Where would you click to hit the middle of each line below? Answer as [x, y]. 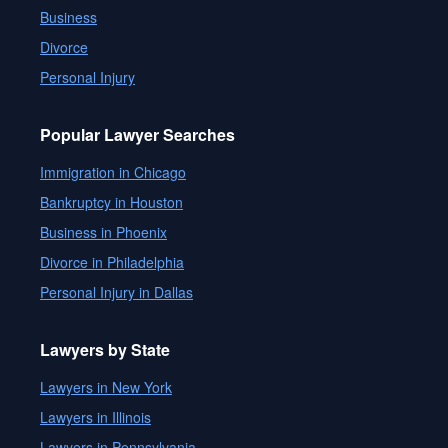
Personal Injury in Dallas [116, 292]
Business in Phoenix [103, 232]
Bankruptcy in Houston [111, 202]
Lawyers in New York [106, 387]
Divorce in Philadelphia [112, 262]
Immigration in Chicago [113, 172]
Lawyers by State [105, 349]
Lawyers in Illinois [95, 417]
